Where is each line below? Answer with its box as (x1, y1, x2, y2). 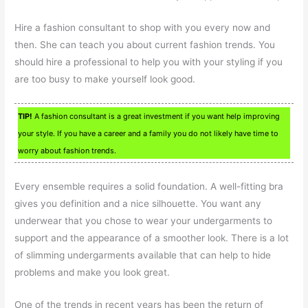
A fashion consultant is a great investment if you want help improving (32, 111, 280, 121)
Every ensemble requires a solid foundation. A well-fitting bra (14, 180, 284, 192)
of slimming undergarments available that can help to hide (14, 249, 272, 261)
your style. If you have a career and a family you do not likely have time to (18, 128, 279, 138)
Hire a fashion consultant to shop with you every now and (14, 22, 271, 34)
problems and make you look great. (14, 266, 170, 278)
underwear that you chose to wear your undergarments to (14, 214, 273, 226)
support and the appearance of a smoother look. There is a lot (14, 232, 289, 243)
